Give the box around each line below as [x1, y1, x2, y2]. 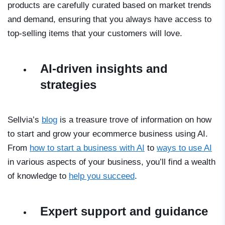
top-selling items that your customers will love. [8, 28, 182, 38]
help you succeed [69, 171, 135, 181]
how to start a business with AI [30, 143, 145, 153]
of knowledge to [8, 171, 69, 181]
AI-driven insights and [40, 61, 168, 75]
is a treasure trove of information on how [57, 115, 211, 125]
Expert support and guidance [40, 204, 208, 218]
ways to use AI [157, 143, 212, 153]
